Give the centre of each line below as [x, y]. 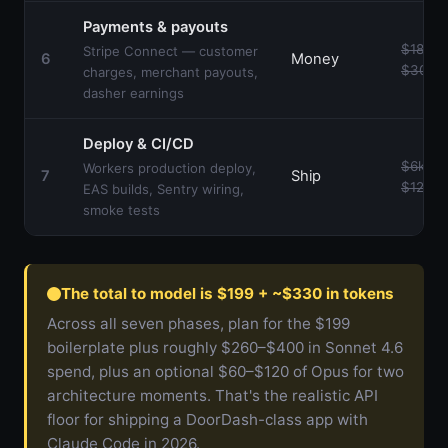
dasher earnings [133, 92]
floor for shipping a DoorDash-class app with [207, 419]
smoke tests [121, 209]
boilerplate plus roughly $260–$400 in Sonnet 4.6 [225, 347]
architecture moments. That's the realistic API [212, 395]
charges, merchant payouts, [170, 71]
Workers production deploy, [169, 167]
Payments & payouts [155, 26]
